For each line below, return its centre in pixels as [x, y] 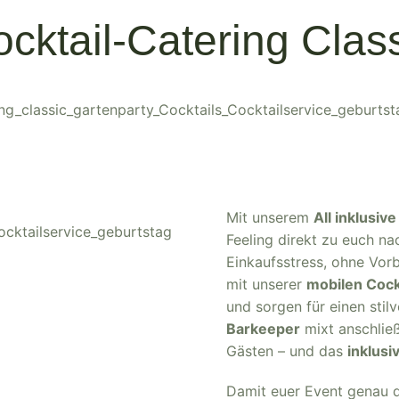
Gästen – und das [287, 351]
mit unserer [266, 284]
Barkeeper [263, 329]
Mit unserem [270, 217]
